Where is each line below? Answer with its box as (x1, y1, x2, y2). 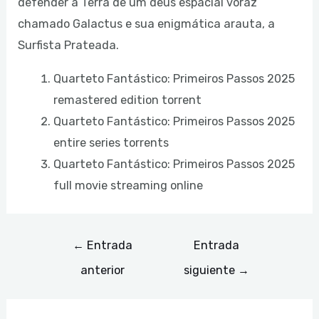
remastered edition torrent (53, 93, 202, 107)
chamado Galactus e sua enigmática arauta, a (18, 17, 276, 31)
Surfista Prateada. (18, 38, 120, 53)
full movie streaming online (53, 178, 203, 192)
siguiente (184, 263, 239, 278)
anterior (80, 263, 125, 278)
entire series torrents (53, 135, 169, 150)
